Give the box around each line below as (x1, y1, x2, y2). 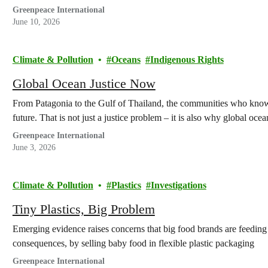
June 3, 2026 (12, 143, 56, 152)
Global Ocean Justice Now (12, 76, 156, 91)
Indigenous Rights (150, 54, 224, 65)
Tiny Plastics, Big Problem (12, 202, 155, 217)
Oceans (111, 54, 141, 65)
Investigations (150, 180, 206, 190)
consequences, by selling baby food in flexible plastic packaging (12, 238, 254, 248)
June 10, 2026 (12, 17, 60, 26)
